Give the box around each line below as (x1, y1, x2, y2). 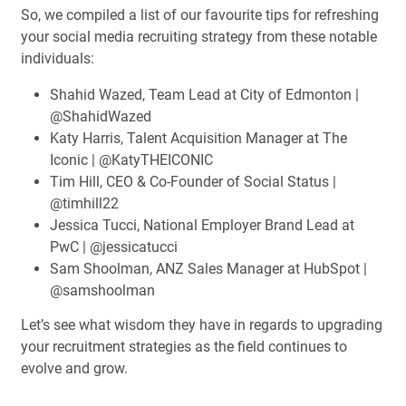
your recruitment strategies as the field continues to (21, 338, 347, 356)
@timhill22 (50, 195, 119, 213)
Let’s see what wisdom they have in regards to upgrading (21, 316, 382, 334)
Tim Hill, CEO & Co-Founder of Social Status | (50, 173, 336, 191)
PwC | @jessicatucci (50, 238, 178, 256)
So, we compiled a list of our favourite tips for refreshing (21, 6, 379, 24)
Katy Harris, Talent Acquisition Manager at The (50, 130, 347, 148)
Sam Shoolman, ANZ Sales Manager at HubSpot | (50, 260, 367, 278)
